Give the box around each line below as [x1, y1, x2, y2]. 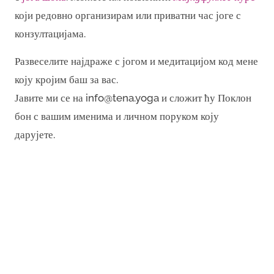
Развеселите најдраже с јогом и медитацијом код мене [15, 55, 258, 67]
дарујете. [15, 128, 55, 141]
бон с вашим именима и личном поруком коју [15, 110, 219, 122]
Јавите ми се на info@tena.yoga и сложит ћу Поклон [15, 92, 251, 104]
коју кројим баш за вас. [15, 73, 118, 86]
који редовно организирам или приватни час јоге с [15, 9, 241, 21]
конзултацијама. [15, 28, 86, 40]
